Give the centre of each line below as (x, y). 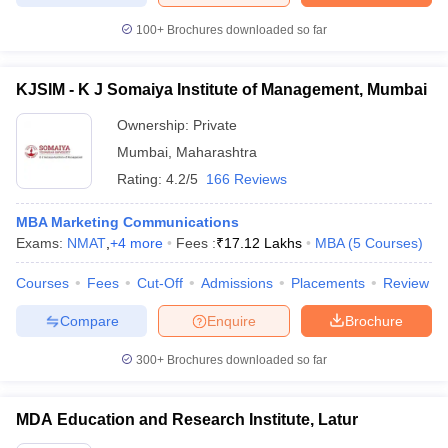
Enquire (231, 320)
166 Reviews (246, 179)
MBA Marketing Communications (127, 222)
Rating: (141, 179)
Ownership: (155, 125)
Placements (328, 283)
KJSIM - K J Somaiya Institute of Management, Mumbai (221, 89)
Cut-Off (160, 283)
